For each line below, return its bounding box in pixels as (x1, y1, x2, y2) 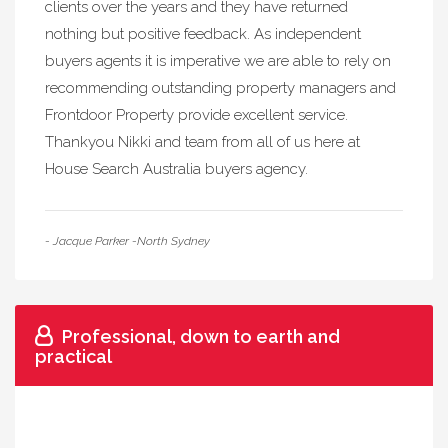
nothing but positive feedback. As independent (45, 25, 361, 43)
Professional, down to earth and (62, 326, 340, 347)
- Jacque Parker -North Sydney (45, 234, 210, 248)
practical (35, 346, 112, 367)
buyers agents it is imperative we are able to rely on (45, 52, 391, 70)
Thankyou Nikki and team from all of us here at (45, 133, 360, 151)
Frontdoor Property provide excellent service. (45, 106, 348, 124)
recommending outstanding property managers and (45, 79, 396, 97)
